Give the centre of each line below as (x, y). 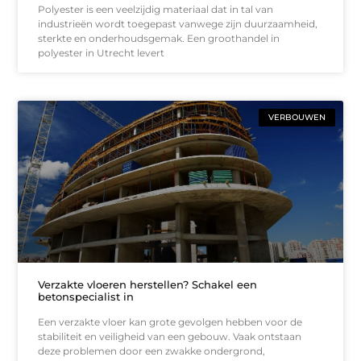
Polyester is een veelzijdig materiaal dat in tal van (156, 9)
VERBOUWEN (297, 117)
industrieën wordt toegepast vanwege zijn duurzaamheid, (178, 23)
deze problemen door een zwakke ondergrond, (152, 351)
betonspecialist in (86, 297)
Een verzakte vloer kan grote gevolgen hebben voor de (170, 322)
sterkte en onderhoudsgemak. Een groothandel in (159, 38)
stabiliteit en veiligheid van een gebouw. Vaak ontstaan (170, 337)
